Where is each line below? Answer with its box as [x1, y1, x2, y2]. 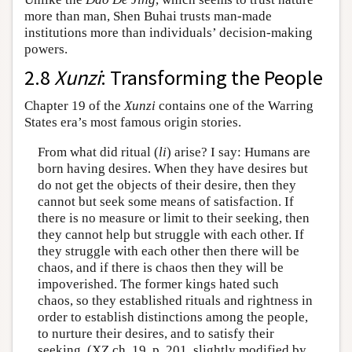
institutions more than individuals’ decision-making [24, 25, 313, 41]
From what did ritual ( [37, 144, 159, 159]
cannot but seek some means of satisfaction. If [37, 193, 294, 209]
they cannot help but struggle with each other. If [37, 226, 304, 242]
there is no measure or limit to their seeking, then [37, 210, 310, 225]
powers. [24, 42, 68, 57]
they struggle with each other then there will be [37, 243, 299, 258]
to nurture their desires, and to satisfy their [37, 325, 274, 341]
